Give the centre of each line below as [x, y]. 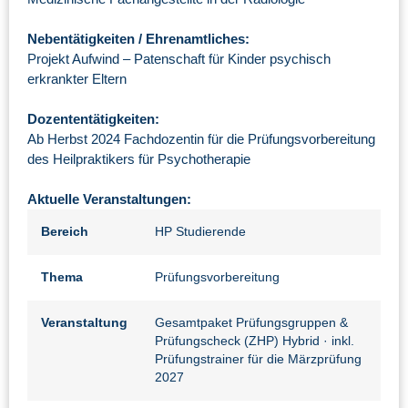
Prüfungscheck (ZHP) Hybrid [239, 342]
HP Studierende [200, 232]
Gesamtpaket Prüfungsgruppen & [251, 323]
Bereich [65, 232]
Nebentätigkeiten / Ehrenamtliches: [138, 39]
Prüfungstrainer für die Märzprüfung [258, 360]
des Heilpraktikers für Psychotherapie [139, 159]
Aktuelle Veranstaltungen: [109, 199]
